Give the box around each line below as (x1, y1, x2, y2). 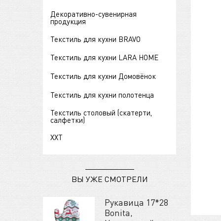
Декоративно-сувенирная (50, 9, 137, 19)
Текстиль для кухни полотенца (50, 90, 154, 100)
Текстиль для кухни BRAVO (50, 34, 141, 44)
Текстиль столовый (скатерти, (50, 107, 152, 117)
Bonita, (105, 207, 133, 219)
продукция (50, 16, 86, 27)
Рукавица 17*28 (105, 196, 168, 208)
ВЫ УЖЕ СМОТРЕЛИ (71, 174, 148, 184)
